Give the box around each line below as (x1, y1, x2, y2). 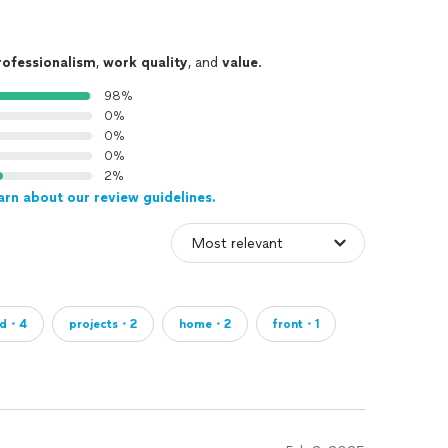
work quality (103, 54, 188, 71)
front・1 (273, 317, 319, 331)
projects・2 (69, 317, 137, 331)
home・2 (179, 317, 231, 331)
